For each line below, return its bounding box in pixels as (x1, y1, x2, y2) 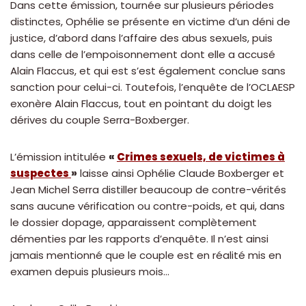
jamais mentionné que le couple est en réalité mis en (10, 248, 281, 263)
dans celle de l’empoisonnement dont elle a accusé (10, 47, 275, 62)
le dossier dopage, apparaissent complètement (10, 215, 257, 230)
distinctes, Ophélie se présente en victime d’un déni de (10, 14, 290, 29)
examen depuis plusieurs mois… (10, 264, 169, 279)
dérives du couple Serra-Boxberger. (10, 113, 189, 128)
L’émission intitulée (10, 150, 109, 165)
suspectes (10, 166, 71, 181)
